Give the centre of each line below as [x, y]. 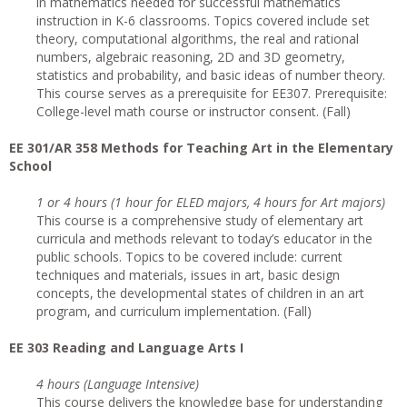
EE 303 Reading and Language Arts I [126, 347]
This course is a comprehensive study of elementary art [200, 220]
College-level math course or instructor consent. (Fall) [194, 111]
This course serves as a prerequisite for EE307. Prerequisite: [212, 93]
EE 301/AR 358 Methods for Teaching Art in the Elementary [201, 148]
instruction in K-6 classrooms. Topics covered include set [203, 20]
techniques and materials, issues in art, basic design [188, 275]
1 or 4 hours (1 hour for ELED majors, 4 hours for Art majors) [211, 202]
